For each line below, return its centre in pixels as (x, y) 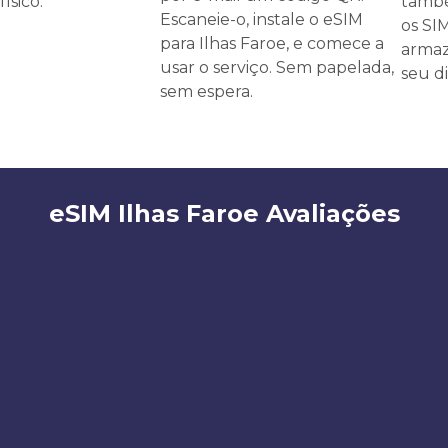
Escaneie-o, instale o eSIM (261, 19)
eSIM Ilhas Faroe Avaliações (224, 213)
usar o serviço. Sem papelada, (277, 67)
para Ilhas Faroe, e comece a (272, 43)
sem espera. (206, 91)
